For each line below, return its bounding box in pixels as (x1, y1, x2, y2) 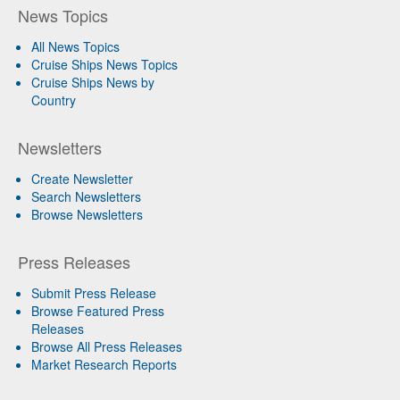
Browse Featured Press (31, 302, 164, 321)
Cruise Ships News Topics (31, 55, 178, 74)
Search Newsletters (31, 187, 141, 206)
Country (31, 91, 76, 110)
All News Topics (31, 37, 120, 56)
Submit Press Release (31, 284, 156, 303)
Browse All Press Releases (31, 337, 182, 356)
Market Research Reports (31, 355, 177, 374)
